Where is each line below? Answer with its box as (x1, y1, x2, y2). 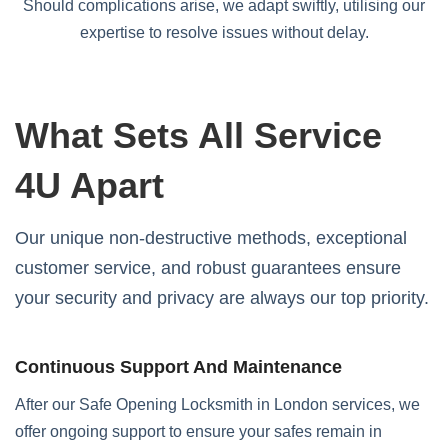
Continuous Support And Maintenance (15, 357, 342, 377)
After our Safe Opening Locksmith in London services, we (15, 396, 420, 413)
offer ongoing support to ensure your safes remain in (15, 423, 382, 440)
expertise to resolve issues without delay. (79, 24, 369, 41)
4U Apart (15, 165, 164, 206)
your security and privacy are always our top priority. (15, 288, 429, 308)
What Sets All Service (15, 115, 382, 156)
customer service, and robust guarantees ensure (15, 258, 401, 278)
